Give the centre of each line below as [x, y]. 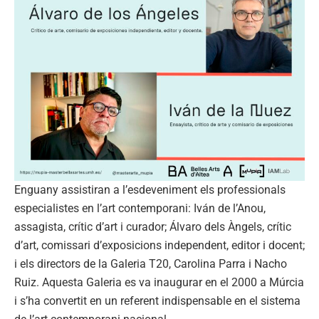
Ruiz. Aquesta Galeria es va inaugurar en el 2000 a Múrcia [159, 282]
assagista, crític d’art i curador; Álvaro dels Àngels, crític [153, 226]
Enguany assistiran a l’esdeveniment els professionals [150, 189]
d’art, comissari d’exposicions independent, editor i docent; [159, 245]
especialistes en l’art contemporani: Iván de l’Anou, [140, 208]
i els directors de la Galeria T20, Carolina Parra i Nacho [151, 263]
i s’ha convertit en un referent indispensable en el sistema [157, 300]
